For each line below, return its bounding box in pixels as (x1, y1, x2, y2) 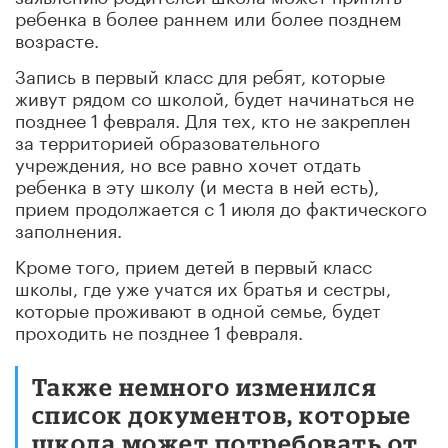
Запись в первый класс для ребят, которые (15, 59, 385, 88)
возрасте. (15, 23, 99, 52)
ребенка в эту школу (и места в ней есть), (15, 169, 379, 198)
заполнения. (15, 213, 122, 242)
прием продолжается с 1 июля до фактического (15, 191, 427, 220)
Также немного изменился (32, 372, 378, 400)
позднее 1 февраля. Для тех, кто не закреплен (15, 103, 411, 132)
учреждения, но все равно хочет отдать (15, 147, 361, 176)
